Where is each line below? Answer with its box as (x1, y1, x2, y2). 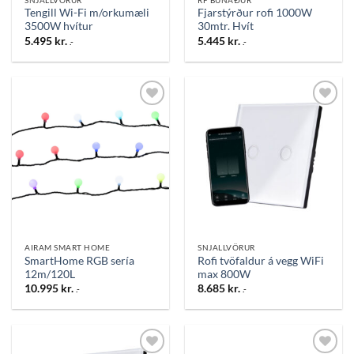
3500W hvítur (24, 20, 94, 33)
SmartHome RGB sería (24, 254, 135, 267)
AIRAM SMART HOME (24, 243, 111, 253)
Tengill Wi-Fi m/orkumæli (24, 6, 150, 20)
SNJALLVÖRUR (198, 243, 255, 253)
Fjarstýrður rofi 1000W (198, 6, 313, 20)
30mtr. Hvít (198, 20, 254, 33)
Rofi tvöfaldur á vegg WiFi (198, 254, 325, 267)
